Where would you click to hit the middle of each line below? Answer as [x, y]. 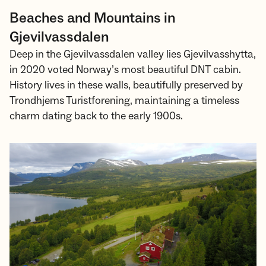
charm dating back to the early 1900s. [96, 116]
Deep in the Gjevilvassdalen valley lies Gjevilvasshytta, [133, 55]
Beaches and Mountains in [92, 18]
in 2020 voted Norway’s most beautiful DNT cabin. [125, 70]
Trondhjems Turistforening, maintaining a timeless [124, 101]
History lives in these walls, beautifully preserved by [126, 85]
